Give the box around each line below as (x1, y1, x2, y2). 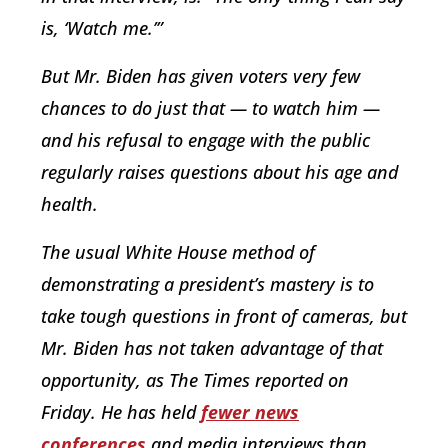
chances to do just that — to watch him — (41, 95, 380, 120)
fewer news (201, 399, 299, 424)
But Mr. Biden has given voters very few (41, 63, 360, 88)
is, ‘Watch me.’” (41, 15, 163, 40)
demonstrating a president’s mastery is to (41, 271, 374, 296)
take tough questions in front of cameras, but (41, 303, 407, 328)
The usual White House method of (41, 239, 315, 264)
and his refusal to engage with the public (41, 127, 370, 152)
